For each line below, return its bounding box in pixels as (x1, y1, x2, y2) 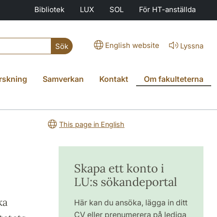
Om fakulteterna (144, 74, 203, 84)
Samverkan (43, 74, 84, 84)
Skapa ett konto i (74, 161, 164, 176)
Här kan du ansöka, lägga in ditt (74, 198, 187, 207)
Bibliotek (34, 5, 64, 14)
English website (105, 41, 159, 50)
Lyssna (180, 41, 203, 50)
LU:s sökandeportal (74, 174, 177, 189)
